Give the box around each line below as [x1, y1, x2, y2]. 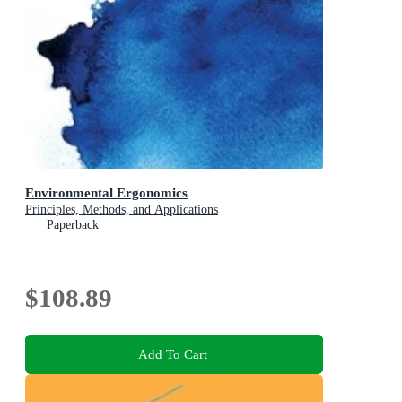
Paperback [47, 217, 99, 232]
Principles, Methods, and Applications [25, 202, 218, 216]
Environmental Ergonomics [25, 184, 188, 200]
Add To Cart [137, 346, 207, 363]
